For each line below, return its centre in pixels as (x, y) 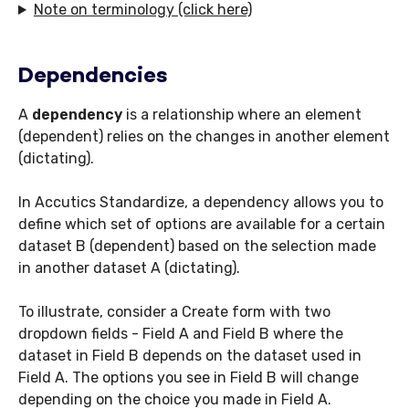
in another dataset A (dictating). (129, 268)
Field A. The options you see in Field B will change (189, 378)
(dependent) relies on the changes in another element (204, 137)
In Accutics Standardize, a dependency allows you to (201, 203)
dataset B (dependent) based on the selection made (197, 246)
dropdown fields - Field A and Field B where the (181, 334)
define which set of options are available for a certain (202, 225)
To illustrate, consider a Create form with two (174, 312)
